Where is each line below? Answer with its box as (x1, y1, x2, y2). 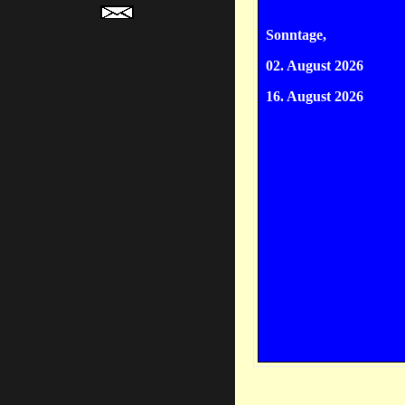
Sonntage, (265, 27, 326, 43)
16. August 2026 (265, 89, 363, 105)
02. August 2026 (265, 58, 363, 74)
